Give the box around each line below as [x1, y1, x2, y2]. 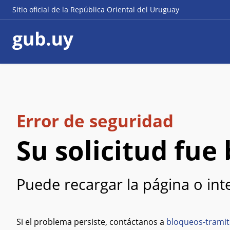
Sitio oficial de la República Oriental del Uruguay [12, 5, 179, 14]
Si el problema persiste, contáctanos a [16, 216, 166, 227]
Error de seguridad [16, 109, 174, 132]
